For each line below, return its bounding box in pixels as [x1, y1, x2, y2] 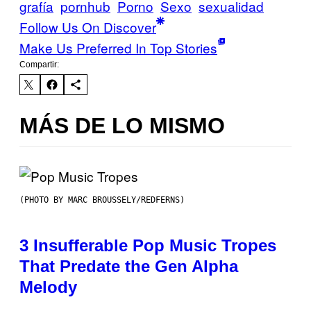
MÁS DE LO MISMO [19, 113, 225, 139]
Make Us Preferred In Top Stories [19, 37, 217, 57]
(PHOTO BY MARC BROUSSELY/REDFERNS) [19, 194, 185, 205]
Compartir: [19, 59, 59, 69]
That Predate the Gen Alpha [19, 256, 238, 276]
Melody [19, 277, 77, 296]
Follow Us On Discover [19, 17, 156, 36]
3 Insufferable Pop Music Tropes [19, 235, 276, 255]
